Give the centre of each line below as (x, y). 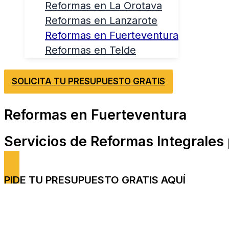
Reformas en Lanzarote (101, 20)
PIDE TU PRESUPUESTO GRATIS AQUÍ (95, 180)
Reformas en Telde (90, 50)
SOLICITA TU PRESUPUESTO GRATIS (88, 81)
